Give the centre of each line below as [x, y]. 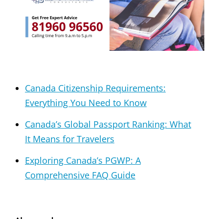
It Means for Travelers [70, 139]
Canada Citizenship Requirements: [95, 88]
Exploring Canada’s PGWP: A [83, 160]
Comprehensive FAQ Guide [80, 175]
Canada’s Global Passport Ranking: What [108, 124]
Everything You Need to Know [86, 102]
